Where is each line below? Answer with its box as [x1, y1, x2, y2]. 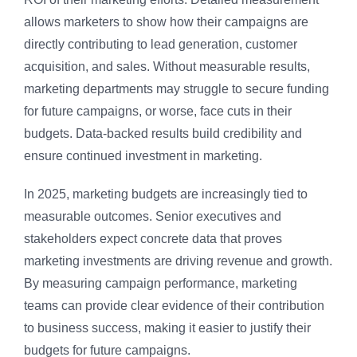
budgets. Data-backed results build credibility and [24, 127, 302, 141]
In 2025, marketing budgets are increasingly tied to [24, 187, 308, 202]
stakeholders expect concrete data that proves [24, 232, 282, 246]
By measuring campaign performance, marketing [24, 277, 297, 291]
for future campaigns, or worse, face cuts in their [24, 104, 292, 119]
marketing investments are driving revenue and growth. [24, 254, 332, 269]
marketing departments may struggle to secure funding [24, 82, 329, 96]
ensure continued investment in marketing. [24, 149, 262, 163]
